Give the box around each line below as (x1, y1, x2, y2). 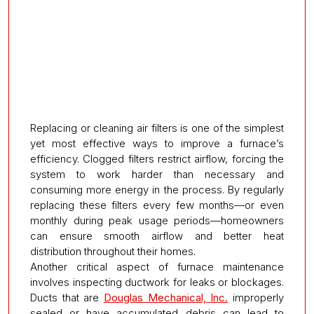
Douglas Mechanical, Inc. (104, 291, 228, 305)
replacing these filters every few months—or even (30, 198, 284, 212)
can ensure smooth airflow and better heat (30, 229, 284, 243)
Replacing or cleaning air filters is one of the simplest (30, 121, 284, 135)
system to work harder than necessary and (30, 168, 284, 182)
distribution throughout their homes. (30, 245, 196, 259)
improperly (228, 291, 285, 305)
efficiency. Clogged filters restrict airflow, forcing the (30, 152, 284, 166)
